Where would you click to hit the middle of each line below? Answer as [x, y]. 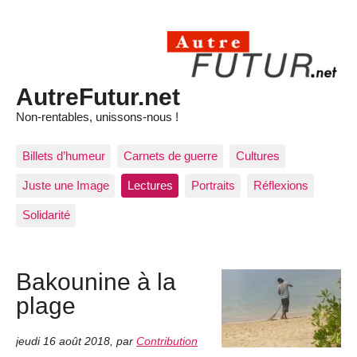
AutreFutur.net [98, 97]
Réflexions [280, 186]
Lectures [150, 186]
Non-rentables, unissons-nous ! [97, 117]
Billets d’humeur [63, 155]
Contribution [167, 341]
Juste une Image [65, 186]
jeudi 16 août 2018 [63, 341]
